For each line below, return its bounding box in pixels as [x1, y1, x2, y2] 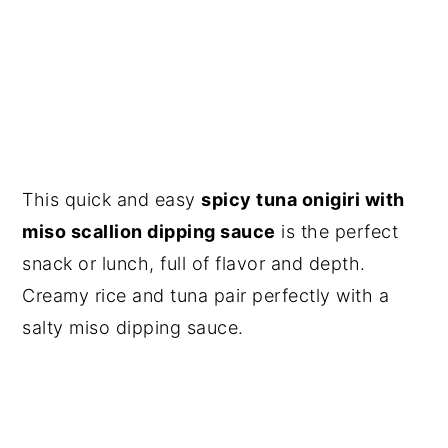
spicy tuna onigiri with [201, 188, 405, 210]
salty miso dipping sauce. [22, 316, 244, 338]
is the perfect [275, 220, 399, 242]
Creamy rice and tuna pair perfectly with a [22, 284, 390, 306]
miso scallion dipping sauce [22, 220, 276, 242]
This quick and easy [22, 188, 202, 210]
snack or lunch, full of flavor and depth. [22, 252, 366, 274]
